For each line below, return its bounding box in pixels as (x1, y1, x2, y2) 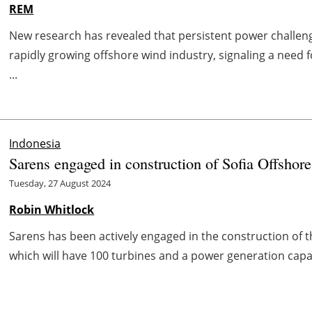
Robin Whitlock (9, 201, 95, 217)
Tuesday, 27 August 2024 (9, 176, 111, 189)
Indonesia (9, 135, 61, 151)
